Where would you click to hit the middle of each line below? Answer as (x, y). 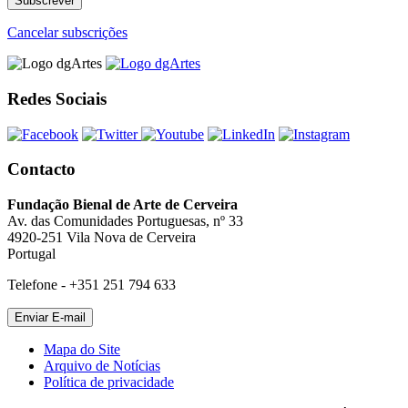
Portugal (31, 254)
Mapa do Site (82, 350)
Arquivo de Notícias (102, 366)
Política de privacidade (109, 382)
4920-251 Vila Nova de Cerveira (102, 238)
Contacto (41, 169)
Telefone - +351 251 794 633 (92, 285)
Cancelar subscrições (67, 33)
